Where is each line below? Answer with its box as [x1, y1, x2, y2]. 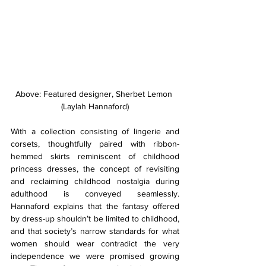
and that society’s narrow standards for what [11, 226, 179, 236]
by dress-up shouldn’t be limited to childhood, [11, 214, 179, 224]
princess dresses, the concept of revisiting [11, 164, 179, 174]
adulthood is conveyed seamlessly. [11, 189, 179, 199]
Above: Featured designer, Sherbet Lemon [15, 89, 175, 99]
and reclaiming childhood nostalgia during [11, 176, 179, 186]
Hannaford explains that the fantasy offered [11, 201, 179, 211]
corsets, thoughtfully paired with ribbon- [11, 139, 179, 149]
